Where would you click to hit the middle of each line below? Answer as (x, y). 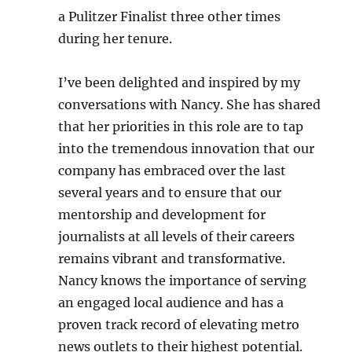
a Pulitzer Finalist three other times (170, 16)
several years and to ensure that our (170, 192)
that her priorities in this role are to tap (181, 126)
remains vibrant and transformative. (172, 258)
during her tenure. (115, 38)
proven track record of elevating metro (179, 324)
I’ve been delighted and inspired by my (180, 82)
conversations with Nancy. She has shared (190, 104)
